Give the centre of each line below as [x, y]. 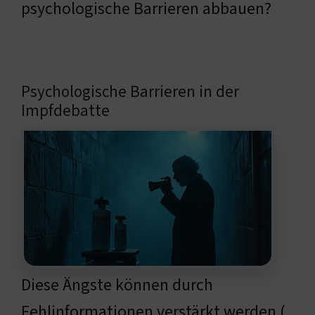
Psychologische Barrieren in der [130, 91]
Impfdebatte [65, 110]
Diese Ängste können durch [117, 285]
